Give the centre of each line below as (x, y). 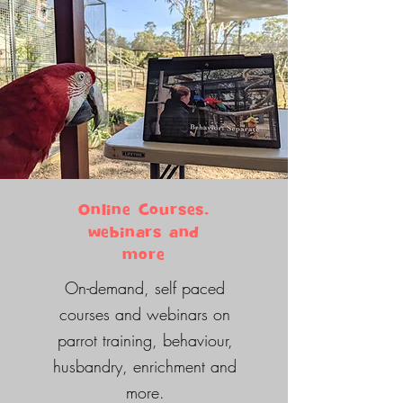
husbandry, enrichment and (145, 366)
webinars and (144, 233)
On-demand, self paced (145, 288)
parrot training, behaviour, (145, 340)
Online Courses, (143, 210)
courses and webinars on (145, 314)
